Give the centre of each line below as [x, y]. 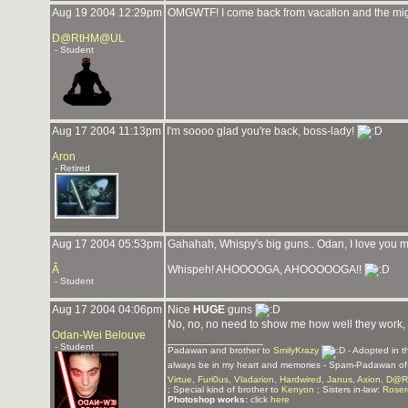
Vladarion [254, 379]
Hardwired [301, 379]
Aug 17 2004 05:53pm [107, 244]
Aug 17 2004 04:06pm [107, 310]
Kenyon [298, 389]
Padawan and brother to [220, 350]
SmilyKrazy [296, 350]
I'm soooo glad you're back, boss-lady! [262, 131]
